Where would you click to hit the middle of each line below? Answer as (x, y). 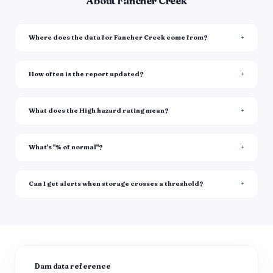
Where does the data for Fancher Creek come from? (118, 37)
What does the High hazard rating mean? (99, 111)
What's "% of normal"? (66, 147)
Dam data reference (73, 266)
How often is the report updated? (86, 74)
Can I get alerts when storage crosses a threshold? (116, 184)
